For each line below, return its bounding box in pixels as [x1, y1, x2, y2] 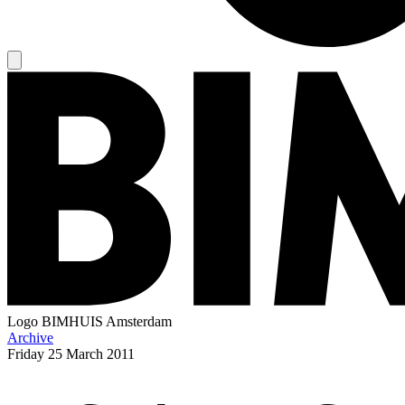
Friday [7, 345, 44, 362]
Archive [7, 329, 53, 345]
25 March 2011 [48, 345, 135, 362]
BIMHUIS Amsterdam [42, 313, 172, 329]
